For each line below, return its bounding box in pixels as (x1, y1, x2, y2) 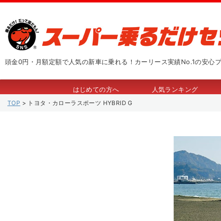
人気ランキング (151, 85, 198, 93)
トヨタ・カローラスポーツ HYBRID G (28, 99, 133, 107)
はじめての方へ (73, 85, 119, 93)
